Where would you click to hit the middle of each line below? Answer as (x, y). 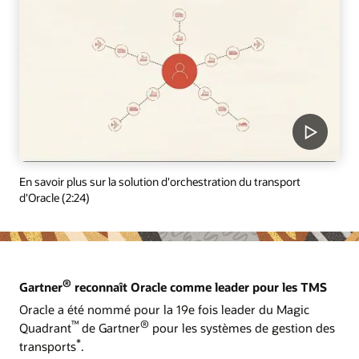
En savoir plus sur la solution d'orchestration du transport (160, 181)
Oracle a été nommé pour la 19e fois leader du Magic (164, 309)
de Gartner (109, 327)
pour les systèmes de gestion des (242, 327)
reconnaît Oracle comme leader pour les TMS (199, 287)
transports (48, 346)
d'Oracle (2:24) (54, 197)
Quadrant (45, 327)
